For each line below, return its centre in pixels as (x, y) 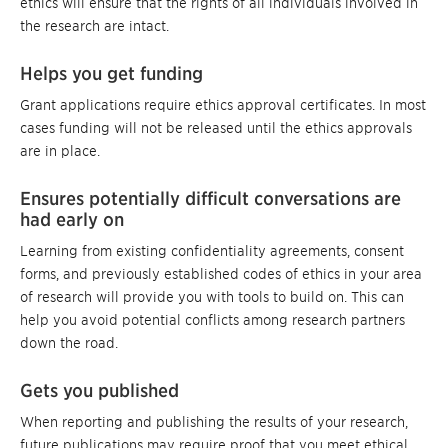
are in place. (60, 151)
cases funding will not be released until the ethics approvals (216, 128)
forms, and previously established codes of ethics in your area (221, 274)
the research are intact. (94, 26)
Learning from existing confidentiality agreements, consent (212, 251)
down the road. (69, 343)
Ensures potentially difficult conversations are (210, 199)
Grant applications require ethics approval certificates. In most (223, 105)
